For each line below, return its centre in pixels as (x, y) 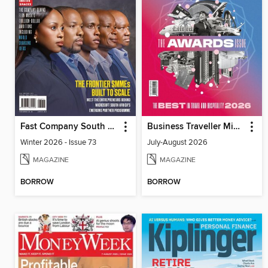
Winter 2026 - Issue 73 (58, 143)
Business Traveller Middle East (236, 127)
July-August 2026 (177, 143)
